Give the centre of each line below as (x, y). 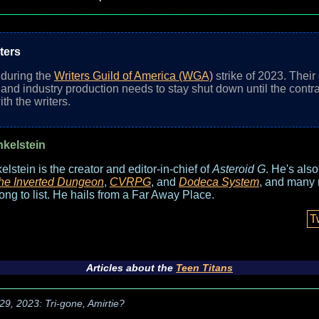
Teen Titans (204, 268)
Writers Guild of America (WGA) (134, 76)
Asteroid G (239, 169)
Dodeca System (219, 182)
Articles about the (131, 268)
